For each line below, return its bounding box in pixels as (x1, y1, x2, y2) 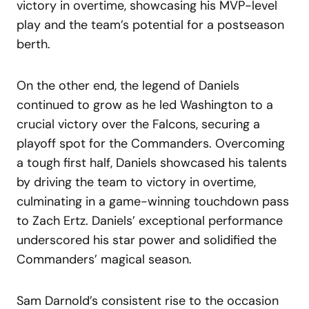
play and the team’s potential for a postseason (17, 16, 284, 33)
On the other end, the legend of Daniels (17, 77, 239, 94)
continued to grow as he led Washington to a (17, 96, 273, 113)
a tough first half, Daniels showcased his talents (17, 154, 287, 171)
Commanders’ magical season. (17, 250, 192, 268)
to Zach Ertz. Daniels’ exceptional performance (17, 212, 283, 229)
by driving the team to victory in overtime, (17, 173, 256, 190)
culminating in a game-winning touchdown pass (17, 192, 289, 210)
